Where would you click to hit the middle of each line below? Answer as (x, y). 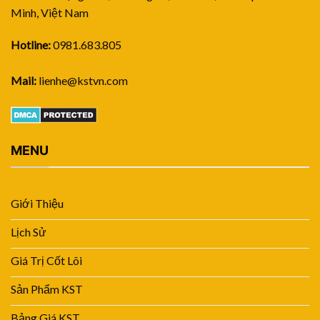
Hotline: (31, 45)
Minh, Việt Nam (50, 12)
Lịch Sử (29, 232)
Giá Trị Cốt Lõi (46, 261)
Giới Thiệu (37, 204)
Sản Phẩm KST (47, 289)
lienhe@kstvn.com (82, 81)
